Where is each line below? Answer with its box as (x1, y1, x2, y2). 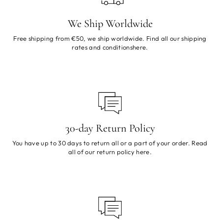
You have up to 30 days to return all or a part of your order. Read (12, 138, 208, 147)
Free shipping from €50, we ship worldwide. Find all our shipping (13, 34, 207, 42)
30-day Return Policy (65, 121, 155, 135)
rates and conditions (72, 43, 133, 51)
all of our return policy (68, 147, 137, 156)
